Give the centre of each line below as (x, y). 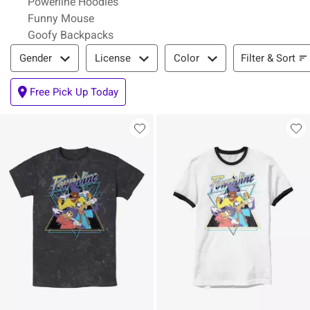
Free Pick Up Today (74, 92)
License (113, 58)
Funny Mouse (61, 18)
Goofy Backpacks (71, 35)
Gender (36, 58)
